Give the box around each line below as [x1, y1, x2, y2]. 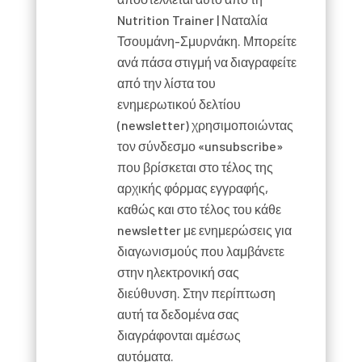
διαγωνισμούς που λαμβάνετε [116, 243, 284, 259]
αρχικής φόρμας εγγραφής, [116, 180, 268, 196]
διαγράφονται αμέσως [116, 327, 241, 343]
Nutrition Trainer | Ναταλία [116, 12, 267, 27]
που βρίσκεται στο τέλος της [116, 159, 273, 175]
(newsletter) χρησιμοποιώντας [116, 117, 293, 133]
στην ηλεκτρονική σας [116, 264, 239, 280]
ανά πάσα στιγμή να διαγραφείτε [116, 54, 297, 69]
